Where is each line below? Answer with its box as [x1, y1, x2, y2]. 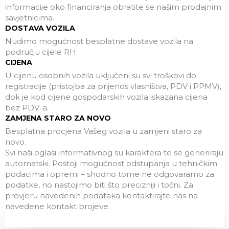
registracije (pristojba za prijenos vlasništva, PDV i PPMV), [5, 81, 221, 91]
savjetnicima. [5, 13, 54, 22]
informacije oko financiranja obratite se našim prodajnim [5, 2, 221, 12]
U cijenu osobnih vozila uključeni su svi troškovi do [5, 71, 196, 80]
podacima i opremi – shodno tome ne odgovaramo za [5, 169, 214, 179]
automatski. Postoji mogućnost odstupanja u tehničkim [5, 158, 217, 168]
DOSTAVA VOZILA [5, 24, 75, 33]
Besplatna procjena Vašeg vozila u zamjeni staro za [5, 126, 202, 136]
